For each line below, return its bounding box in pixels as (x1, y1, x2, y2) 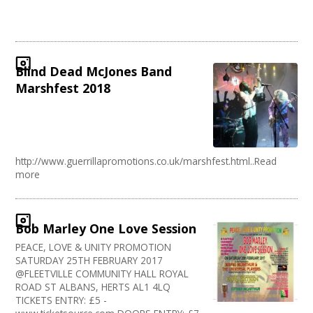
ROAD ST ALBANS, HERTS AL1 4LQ (15, 279, 171, 293)
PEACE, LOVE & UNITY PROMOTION (15, 240, 172, 254)
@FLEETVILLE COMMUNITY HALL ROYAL (15, 266, 189, 280)
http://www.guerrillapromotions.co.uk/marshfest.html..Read (15, 154, 277, 168)
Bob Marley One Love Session (15, 219, 197, 237)
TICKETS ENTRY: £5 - (15, 293, 108, 307)
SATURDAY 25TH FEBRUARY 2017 (15, 253, 163, 267)
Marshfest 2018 (15, 80, 111, 97)
